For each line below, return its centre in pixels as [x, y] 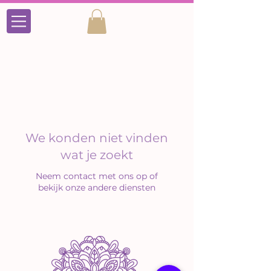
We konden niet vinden [97, 138]
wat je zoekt [97, 155]
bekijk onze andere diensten [97, 188]
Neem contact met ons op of [97, 176]
